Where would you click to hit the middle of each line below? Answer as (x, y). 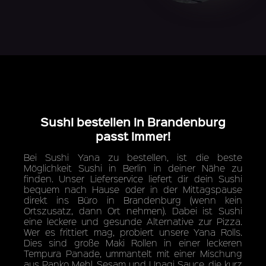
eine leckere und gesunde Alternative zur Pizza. (133, 221)
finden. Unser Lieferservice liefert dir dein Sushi (133, 178)
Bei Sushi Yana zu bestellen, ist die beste (133, 157)
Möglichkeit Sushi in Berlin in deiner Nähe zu (133, 167)
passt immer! (133, 136)
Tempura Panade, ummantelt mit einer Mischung (133, 253)
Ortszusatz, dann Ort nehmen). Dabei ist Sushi (133, 210)
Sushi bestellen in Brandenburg (133, 121)
